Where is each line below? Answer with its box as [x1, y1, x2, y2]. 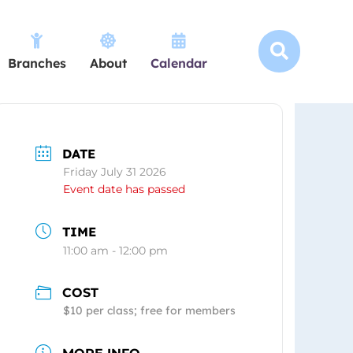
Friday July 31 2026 [63, 164, 167, 179]
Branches [7, 54, 66, 71]
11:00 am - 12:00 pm [63, 243, 169, 258]
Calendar [150, 54, 207, 71]
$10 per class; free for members [63, 303, 236, 318]
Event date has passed [63, 181, 186, 196]
